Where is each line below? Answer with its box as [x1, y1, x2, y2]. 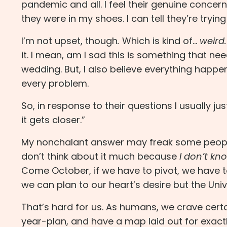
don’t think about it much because [21, 150, 177, 163]
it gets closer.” [21, 113, 85, 127]
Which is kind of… [122, 34, 197, 48]
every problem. [21, 77, 89, 90]
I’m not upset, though [21, 34, 118, 48]
